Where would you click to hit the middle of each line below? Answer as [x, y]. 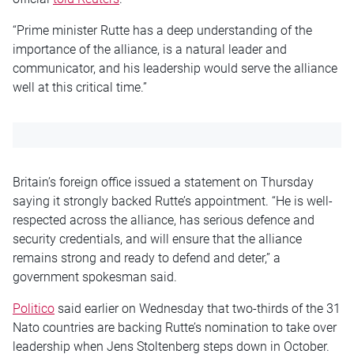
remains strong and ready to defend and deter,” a [147, 258]
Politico [34, 308]
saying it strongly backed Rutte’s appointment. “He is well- [173, 201]
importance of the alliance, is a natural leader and [150, 49]
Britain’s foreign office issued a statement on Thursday [163, 182]
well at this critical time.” [80, 87]
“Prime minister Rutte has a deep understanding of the [162, 30]
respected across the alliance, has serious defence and [164, 220]
